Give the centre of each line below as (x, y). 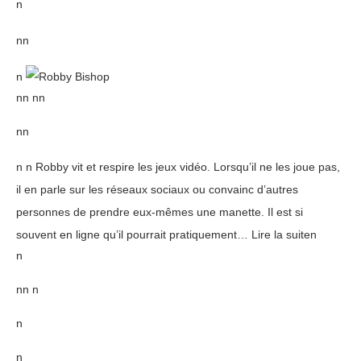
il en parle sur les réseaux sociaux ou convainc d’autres (157, 189)
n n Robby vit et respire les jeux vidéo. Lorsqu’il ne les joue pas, (178, 167)
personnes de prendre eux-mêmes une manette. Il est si (160, 212)
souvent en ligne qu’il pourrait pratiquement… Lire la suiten (166, 234)
